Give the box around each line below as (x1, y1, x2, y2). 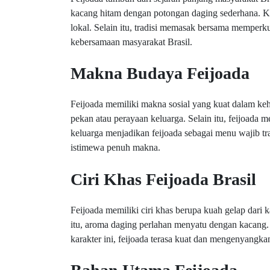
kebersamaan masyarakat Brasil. (71, 36, 192, 47)
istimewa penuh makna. (71, 142, 160, 153)
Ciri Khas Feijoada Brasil (71, 169, 256, 189)
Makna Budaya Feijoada (71, 64, 250, 83)
